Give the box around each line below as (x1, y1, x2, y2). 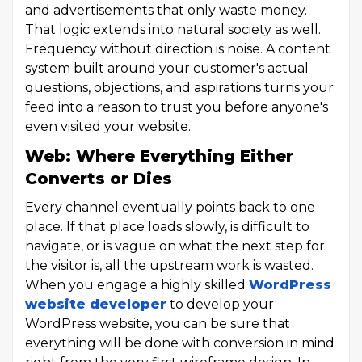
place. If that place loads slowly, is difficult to (25, 219, 309, 234)
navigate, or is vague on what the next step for (25, 238, 325, 254)
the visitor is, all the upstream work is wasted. (25, 258, 314, 273)
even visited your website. (25, 119, 191, 134)
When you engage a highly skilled (25, 277, 249, 293)
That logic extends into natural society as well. (25, 22, 321, 37)
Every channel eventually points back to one (25, 200, 315, 215)
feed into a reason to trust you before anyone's (25, 99, 328, 115)
